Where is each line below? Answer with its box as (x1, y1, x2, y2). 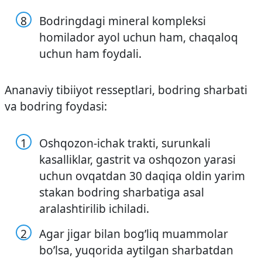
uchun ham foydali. (39, 45, 142, 61)
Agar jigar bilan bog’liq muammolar (39, 226, 229, 242)
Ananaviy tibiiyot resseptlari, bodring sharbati (5, 82, 247, 98)
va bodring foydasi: (5, 98, 107, 115)
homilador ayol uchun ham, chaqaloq (39, 29, 239, 45)
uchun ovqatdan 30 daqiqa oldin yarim (39, 167, 246, 184)
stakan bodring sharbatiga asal (39, 184, 205, 200)
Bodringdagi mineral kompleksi (39, 12, 206, 29)
